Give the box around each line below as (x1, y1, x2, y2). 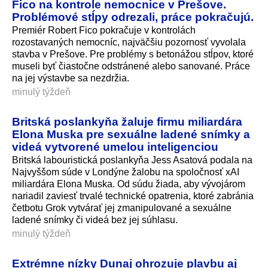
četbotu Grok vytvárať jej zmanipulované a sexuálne (12, 203, 232, 214)
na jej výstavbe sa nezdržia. (12, 73, 129, 84)
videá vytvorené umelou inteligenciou (12, 140, 218, 154)
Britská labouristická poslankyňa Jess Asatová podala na (12, 155, 252, 166)
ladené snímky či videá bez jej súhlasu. (12, 215, 178, 226)
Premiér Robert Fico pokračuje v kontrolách (12, 25, 196, 36)
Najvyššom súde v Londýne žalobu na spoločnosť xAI (12, 167, 239, 178)
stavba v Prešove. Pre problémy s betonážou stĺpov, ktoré (12, 49, 254, 60)
